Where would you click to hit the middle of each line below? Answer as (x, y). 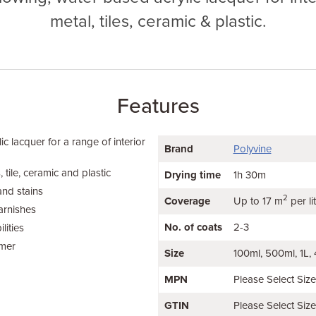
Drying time (192, 175)
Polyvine (252, 149)
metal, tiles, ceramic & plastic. (158, 22)
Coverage (187, 201)
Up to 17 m (258, 201)
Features (158, 106)
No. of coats (193, 227)
